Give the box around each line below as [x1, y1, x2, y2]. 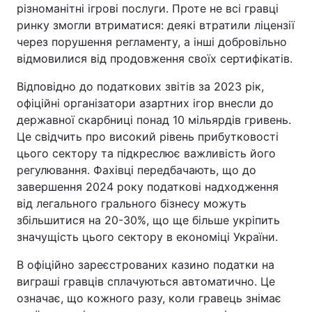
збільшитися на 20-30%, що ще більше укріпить [17, 212, 280, 227]
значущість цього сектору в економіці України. [17, 229, 278, 244]
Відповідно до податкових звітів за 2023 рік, [17, 79, 264, 93]
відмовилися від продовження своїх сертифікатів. [17, 51, 292, 65]
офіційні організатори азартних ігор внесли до [17, 95, 274, 110]
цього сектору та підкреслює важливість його [17, 146, 276, 160]
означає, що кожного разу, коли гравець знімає [17, 290, 281, 305]
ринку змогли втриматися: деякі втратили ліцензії [17, 17, 295, 32]
